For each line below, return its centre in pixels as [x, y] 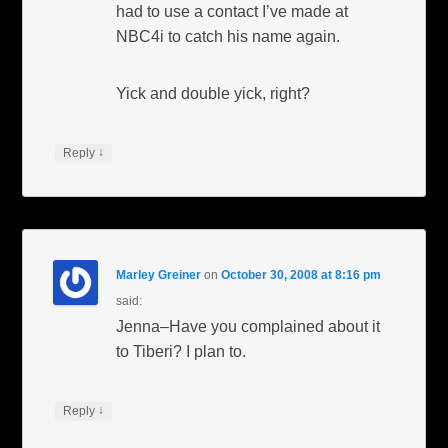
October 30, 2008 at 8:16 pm [301, 275]
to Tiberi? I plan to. [181, 352]
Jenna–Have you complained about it [248, 327]
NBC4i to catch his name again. [228, 37]
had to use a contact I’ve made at [232, 12]
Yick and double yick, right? [213, 94]
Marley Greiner [159, 275]
